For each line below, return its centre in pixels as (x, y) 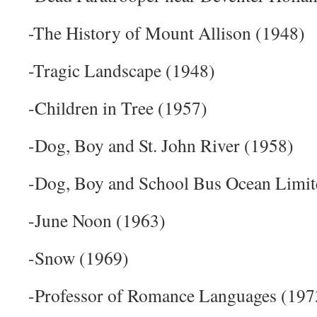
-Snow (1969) (79, 258)
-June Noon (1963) (97, 220)
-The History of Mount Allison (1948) (167, 33)
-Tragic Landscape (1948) (122, 70)
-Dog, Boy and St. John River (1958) (161, 145)
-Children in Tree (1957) (118, 108)
